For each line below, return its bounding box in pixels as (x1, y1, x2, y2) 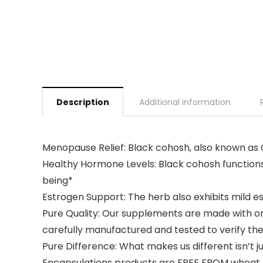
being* (42, 173, 73, 187)
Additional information (139, 96, 231, 108)
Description (56, 96, 109, 108)
